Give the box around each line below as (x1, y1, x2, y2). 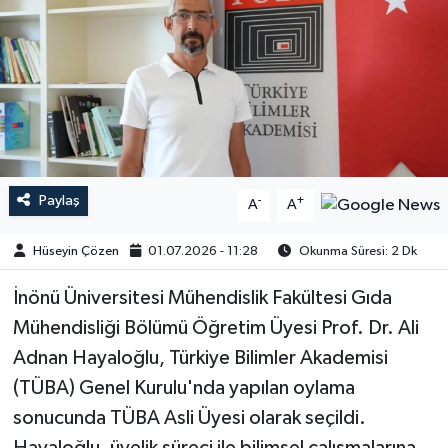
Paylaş (38, 193, 80, 209)
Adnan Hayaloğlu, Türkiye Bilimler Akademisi (12, 348, 388, 369)
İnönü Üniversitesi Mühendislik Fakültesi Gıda (12, 288, 392, 309)
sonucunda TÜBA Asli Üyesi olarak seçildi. (12, 408, 366, 429)
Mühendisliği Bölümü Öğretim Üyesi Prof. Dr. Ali (12, 318, 419, 339)
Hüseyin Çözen (32, 244, 119, 258)
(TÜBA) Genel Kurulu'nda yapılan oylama (12, 378, 355, 399)
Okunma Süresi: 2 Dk (295, 244, 417, 258)
